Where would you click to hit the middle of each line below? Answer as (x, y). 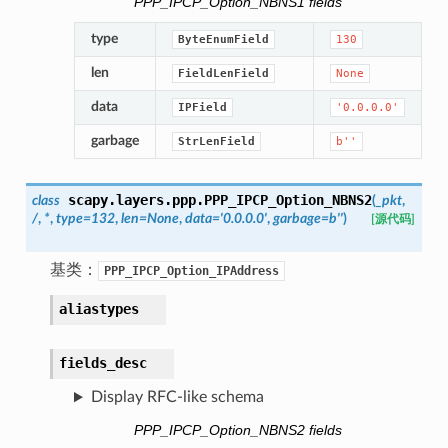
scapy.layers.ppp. (135, 200)
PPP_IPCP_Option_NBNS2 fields (237, 431)
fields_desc (102, 363)
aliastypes (98, 309)
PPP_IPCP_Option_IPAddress (191, 271)
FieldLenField (223, 74)
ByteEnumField (223, 40)
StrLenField (216, 142)
